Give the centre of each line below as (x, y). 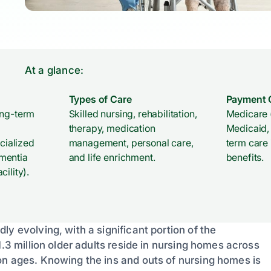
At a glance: (54, 70)
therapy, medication (112, 128)
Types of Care (100, 99)
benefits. (245, 157)
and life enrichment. (112, 157)
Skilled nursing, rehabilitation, (133, 113)
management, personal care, (131, 142)
